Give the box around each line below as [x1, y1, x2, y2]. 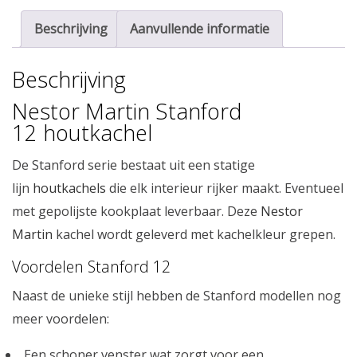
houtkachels [33, 178, 106, 197]
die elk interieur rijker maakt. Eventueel [106, 178, 343, 197]
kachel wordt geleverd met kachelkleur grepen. [53, 225, 335, 243]
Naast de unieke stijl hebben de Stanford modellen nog [12, 286, 341, 304]
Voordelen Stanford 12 [12, 255, 171, 277]
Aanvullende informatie [130, 20, 269, 37]
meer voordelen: [12, 309, 112, 328]
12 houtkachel [12, 117, 152, 147]
